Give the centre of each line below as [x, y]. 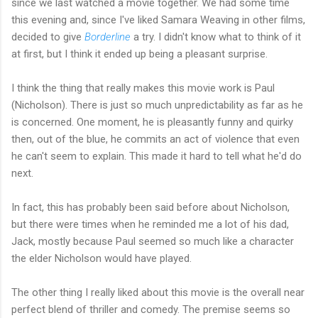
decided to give [48, 37]
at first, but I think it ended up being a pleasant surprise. [139, 54]
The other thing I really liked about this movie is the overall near [158, 292]
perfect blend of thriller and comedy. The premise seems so [151, 309]
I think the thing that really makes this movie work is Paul [143, 88]
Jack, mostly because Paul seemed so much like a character [153, 241]
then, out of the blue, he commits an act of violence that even [155, 139]
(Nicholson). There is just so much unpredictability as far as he [157, 105]
